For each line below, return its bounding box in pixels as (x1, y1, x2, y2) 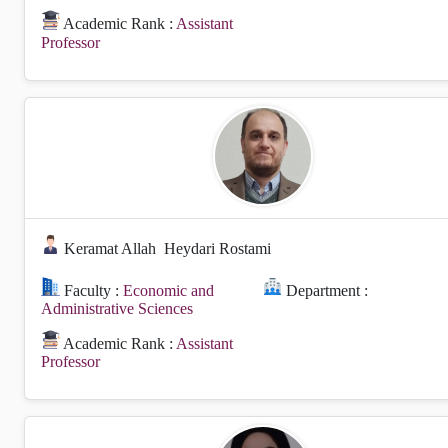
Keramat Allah (64, 239, 157, 257)
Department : (282, 281, 369, 299)
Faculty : (60, 281, 124, 299)
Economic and (123, 281, 215, 299)
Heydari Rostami (164, 239, 272, 257)
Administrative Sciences (41, 299, 193, 317)
